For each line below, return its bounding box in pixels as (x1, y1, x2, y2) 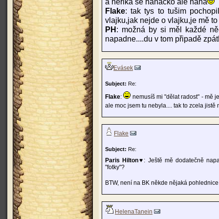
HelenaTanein (115, 208, 153, 215)
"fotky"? (105, 164, 125, 171)
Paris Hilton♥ (105, 157, 144, 164)
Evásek (113, 65, 133, 71)
